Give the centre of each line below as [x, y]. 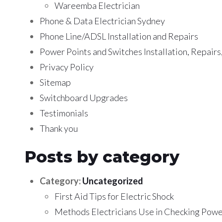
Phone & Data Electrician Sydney [102, 21]
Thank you [59, 129]
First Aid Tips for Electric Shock [114, 196]
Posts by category [102, 157]
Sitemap [55, 83]
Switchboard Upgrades [84, 98]
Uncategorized [113, 181]
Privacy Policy [67, 67]
